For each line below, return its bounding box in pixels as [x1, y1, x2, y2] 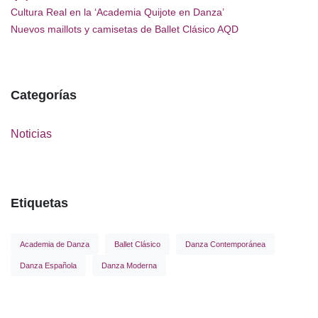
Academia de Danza [20, 240, 89, 249]
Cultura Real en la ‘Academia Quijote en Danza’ [11, 6, 224, 18]
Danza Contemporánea [185, 240, 265, 249]
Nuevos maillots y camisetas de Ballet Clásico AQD [11, 23, 238, 35]
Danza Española [20, 261, 77, 270]
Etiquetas [11, 196, 68, 211]
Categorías [11, 88, 77, 103]
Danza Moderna [102, 261, 157, 270]
